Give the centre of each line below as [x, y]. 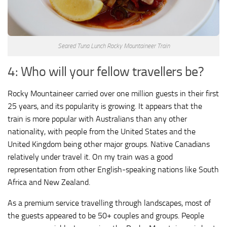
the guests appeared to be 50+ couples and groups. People [106, 216]
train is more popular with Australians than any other [97, 119]
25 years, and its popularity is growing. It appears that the [105, 106]
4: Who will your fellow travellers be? [106, 72]
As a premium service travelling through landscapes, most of [109, 203]
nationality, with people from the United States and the [102, 132]
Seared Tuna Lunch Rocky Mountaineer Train [113, 46]
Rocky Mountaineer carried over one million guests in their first [113, 94]
